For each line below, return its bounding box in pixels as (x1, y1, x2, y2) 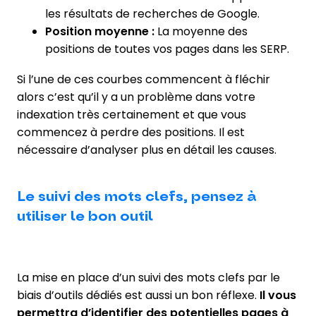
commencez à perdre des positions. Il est (17, 123, 245, 140)
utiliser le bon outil (17, 207, 153, 226)
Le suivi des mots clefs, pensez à (17, 187, 257, 206)
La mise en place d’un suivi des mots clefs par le (17, 269, 280, 286)
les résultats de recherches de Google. (45, 5, 260, 22)
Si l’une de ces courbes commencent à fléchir (17, 71, 270, 87)
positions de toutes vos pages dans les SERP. (45, 40, 289, 57)
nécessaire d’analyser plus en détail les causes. (17, 141, 276, 158)
